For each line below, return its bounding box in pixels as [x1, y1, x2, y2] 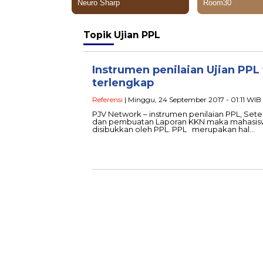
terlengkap [92, 76, 154, 89]
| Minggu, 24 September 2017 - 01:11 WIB [123, 95, 261, 104]
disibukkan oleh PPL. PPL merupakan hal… [92, 124, 255, 134]
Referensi [92, 95, 123, 104]
